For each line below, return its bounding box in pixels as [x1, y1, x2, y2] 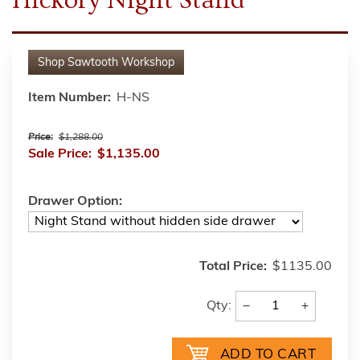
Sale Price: [28, 147, 92, 161]
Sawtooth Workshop [67, 56, 174, 69]
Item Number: [28, 91, 111, 104]
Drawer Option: [28, 194, 122, 208]
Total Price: [199, 260, 267, 273]
